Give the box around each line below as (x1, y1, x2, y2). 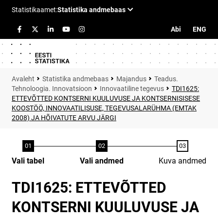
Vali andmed (79, 156, 124, 165)
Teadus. (154, 75, 178, 83)
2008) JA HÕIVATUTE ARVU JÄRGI (12, 114, 116, 122)
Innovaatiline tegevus (100, 85, 164, 92)
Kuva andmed (159, 156, 206, 165)
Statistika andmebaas (42, 75, 109, 83)
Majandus (116, 75, 146, 83)
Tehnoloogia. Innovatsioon (12, 85, 92, 92)
